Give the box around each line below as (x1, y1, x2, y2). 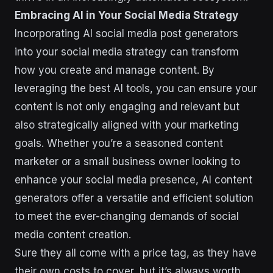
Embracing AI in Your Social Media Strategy (15, 9, 238, 21)
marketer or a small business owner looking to (15, 155, 240, 168)
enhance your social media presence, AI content (15, 173, 252, 186)
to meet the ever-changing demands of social (15, 210, 239, 222)
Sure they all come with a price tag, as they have (15, 246, 257, 259)
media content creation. (15, 228, 131, 241)
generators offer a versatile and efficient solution (15, 191, 253, 204)
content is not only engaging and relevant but (15, 100, 239, 113)
